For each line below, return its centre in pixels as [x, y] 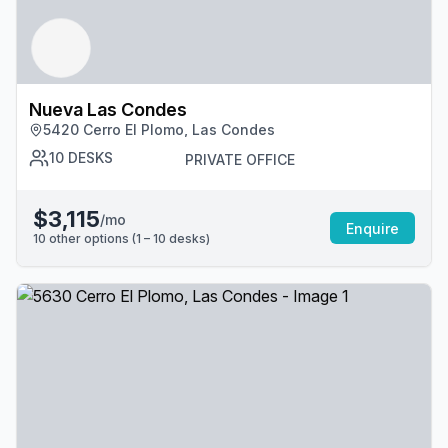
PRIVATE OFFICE [240, 159]
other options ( [91, 238]
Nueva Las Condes [108, 109]
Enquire [372, 228]
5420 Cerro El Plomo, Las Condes [159, 129]
